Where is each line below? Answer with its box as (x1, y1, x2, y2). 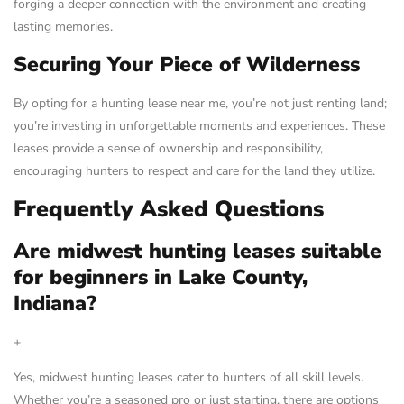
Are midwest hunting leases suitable (14, 236, 381, 265)
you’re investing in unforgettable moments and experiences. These (14, 116, 385, 134)
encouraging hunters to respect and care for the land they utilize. (14, 161, 375, 179)
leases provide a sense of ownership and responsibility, (14, 139, 323, 157)
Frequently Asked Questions (14, 193, 324, 225)
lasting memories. (14, 18, 113, 36)
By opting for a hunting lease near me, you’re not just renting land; (14, 94, 387, 112)
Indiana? (14, 289, 96, 317)
